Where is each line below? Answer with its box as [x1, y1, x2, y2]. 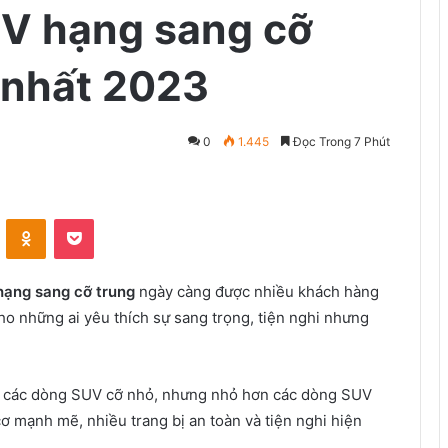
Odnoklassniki [45, 210, 131, 226]
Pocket [93, 210, 136, 226]
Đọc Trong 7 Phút [290, 134, 390, 149]
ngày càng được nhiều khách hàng [135, 282, 379, 301]
